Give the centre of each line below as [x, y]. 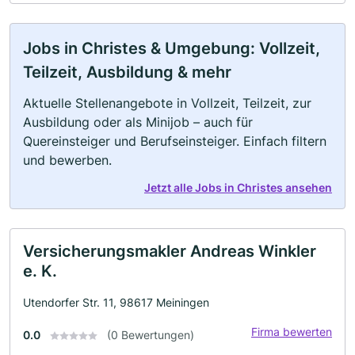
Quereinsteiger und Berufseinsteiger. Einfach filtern [175, 141]
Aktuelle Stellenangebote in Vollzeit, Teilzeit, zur [167, 103]
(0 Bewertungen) [151, 334]
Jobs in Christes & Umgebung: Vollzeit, [172, 48]
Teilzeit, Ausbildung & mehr [127, 72]
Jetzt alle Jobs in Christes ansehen [238, 187]
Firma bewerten [292, 331]
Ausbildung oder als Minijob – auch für [138, 122]
